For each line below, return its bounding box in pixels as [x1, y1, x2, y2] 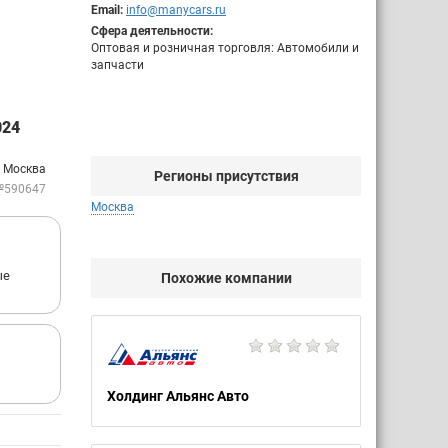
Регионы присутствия [153, 168, 299, 184]
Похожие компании [160, 270, 292, 286]
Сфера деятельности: [91, 24, 213, 38]
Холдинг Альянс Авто [107, 388, 249, 404]
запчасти [91, 58, 144, 72]
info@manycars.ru [126, 3, 226, 17]
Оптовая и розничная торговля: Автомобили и [91, 41, 359, 55]
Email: [91, 3, 123, 17]
